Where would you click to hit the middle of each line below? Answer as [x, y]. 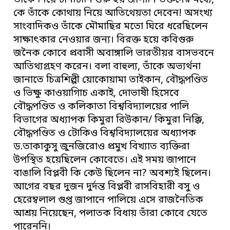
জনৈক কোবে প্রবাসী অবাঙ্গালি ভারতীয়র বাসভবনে [114, 54]
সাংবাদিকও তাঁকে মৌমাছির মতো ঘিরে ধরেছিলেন [111, 27]
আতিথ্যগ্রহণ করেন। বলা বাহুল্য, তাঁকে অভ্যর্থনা [107, 67]
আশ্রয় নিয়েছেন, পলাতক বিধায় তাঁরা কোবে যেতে [111, 214]
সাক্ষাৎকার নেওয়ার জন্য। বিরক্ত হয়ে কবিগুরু [104, 41]
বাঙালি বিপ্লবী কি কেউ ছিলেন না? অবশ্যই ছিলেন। [112, 174]
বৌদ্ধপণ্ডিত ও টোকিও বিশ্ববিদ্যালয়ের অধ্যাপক [105, 134]
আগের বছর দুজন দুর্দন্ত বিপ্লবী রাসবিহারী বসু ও [107, 187]
